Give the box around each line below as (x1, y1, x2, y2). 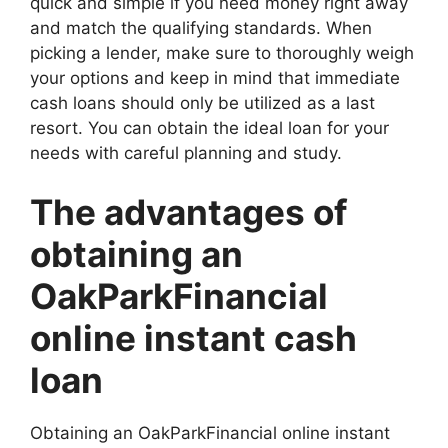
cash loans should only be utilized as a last (30, 92, 375, 113)
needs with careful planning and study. (30, 142, 342, 163)
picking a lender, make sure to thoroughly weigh (30, 42, 414, 63)
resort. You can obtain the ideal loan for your (30, 117, 389, 138)
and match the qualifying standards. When (30, 17, 372, 38)
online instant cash (30, 317, 357, 359)
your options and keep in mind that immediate (30, 67, 400, 88)
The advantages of (30, 191, 348, 233)
